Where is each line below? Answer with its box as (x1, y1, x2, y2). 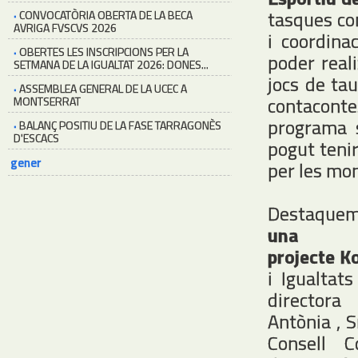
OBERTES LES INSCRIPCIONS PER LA (19, 43, 189, 60)
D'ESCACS (14, 129, 59, 146)
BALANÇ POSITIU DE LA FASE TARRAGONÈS (19, 117, 221, 133)
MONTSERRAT (14, 93, 81, 109)
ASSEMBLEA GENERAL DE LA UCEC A (19, 80, 187, 97)
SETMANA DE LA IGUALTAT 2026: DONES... (14, 56, 209, 73)
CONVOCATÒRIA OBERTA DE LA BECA (19, 6, 193, 23)
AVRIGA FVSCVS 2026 (14, 19, 117, 36)
